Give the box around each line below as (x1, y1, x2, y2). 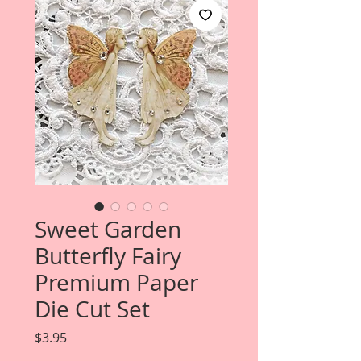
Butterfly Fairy (35, 241, 181, 271)
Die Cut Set (35, 294, 150, 324)
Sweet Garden (35, 214, 181, 244)
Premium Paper (35, 268, 198, 297)
